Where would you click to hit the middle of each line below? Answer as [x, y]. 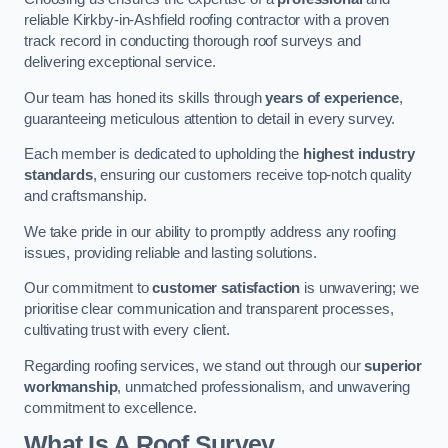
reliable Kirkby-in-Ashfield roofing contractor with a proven [207, 20]
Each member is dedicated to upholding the [163, 154]
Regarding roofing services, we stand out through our [194, 365]
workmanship [71, 386]
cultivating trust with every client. [127, 330]
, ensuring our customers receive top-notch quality [252, 175]
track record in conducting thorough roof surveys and [192, 41]
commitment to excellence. [110, 407]
